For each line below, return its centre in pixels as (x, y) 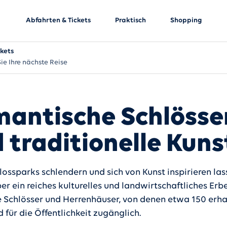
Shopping (186, 20)
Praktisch (130, 20)
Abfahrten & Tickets (58, 20)
